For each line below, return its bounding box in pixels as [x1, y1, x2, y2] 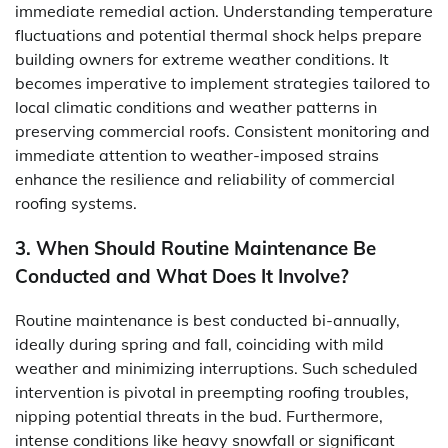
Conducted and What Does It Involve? [15, 263, 349, 288]
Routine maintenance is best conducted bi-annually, [15, 310, 400, 331]
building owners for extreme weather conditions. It [15, 48, 389, 69]
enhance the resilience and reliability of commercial [15, 168, 395, 189]
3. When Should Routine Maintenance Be [15, 235, 376, 260]
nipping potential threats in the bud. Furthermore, [15, 406, 383, 427]
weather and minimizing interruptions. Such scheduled [15, 358, 418, 379]
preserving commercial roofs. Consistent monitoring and [15, 120, 430, 141]
